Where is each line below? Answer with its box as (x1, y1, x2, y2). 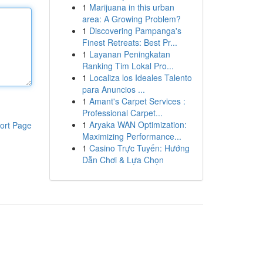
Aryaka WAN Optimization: (89, 119, 187, 130)
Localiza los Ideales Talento (89, 72, 192, 83)
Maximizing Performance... (82, 130, 181, 142)
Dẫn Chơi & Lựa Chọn (82, 154, 164, 166)
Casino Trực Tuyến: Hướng (89, 142, 190, 154)
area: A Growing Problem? (82, 13, 181, 25)
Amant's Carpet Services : (89, 95, 186, 107)
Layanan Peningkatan (89, 48, 170, 60)
